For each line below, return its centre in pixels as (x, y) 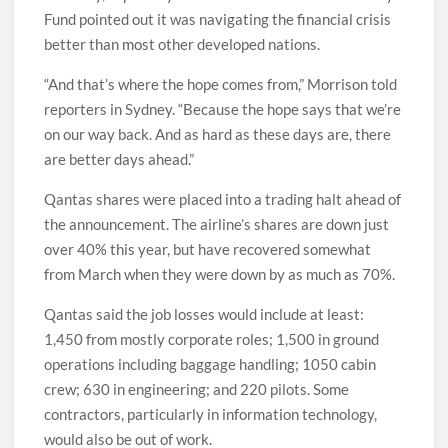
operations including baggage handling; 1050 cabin (210, 364)
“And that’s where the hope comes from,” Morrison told (221, 84)
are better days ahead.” (119, 159)
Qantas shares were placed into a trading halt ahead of (223, 199)
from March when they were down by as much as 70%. (220, 274)
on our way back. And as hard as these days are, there (218, 134)
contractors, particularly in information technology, (211, 414)
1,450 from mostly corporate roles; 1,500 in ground (212, 339)
